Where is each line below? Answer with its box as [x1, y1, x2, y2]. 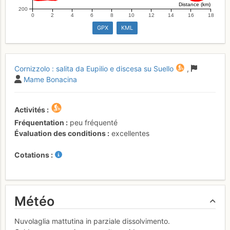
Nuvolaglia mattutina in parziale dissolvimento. [14, 216, 170, 225]
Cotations [14, 150, 49, 159]
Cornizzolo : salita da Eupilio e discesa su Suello [14, 64, 174, 73]
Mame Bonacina [24, 74, 77, 84]
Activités [14, 105, 45, 114]
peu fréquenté [70, 118, 118, 127]
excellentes [111, 128, 149, 138]
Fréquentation [14, 118, 64, 127]
